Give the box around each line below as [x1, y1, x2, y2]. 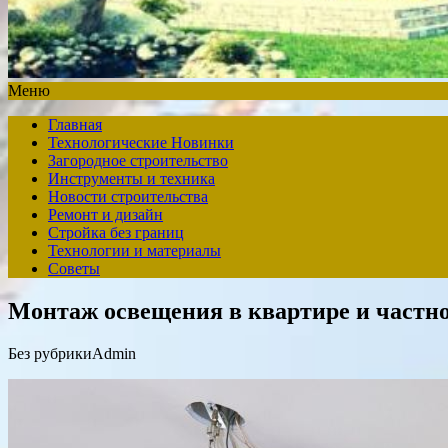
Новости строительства [48, 188, 208, 205]
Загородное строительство [48, 152, 228, 169]
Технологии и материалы [48, 242, 221, 259]
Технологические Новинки [48, 134, 234, 151]
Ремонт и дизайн [48, 206, 163, 223]
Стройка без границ [48, 224, 184, 241]
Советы [48, 260, 100, 277]
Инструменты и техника [48, 170, 215, 187]
